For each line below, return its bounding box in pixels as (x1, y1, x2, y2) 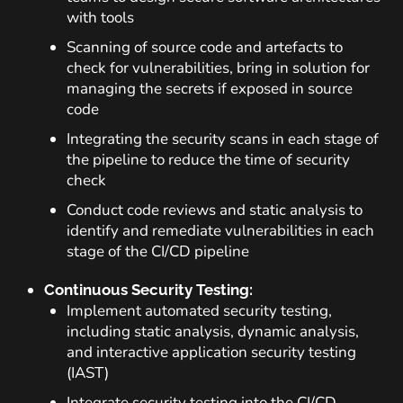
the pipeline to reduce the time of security (67, 149, 350, 170)
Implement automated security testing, (67, 300, 332, 321)
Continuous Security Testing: (44, 281, 253, 299)
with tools (67, 7, 134, 28)
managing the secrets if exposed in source (67, 78, 353, 99)
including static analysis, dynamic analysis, (67, 321, 359, 342)
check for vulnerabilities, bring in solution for (67, 58, 370, 78)
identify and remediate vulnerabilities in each (67, 220, 374, 241)
